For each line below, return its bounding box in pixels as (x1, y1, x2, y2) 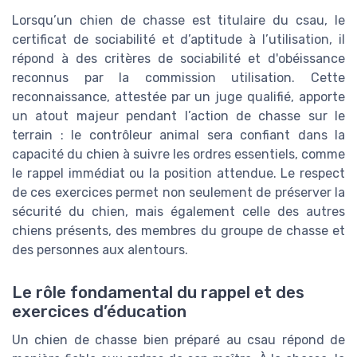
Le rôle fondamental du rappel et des (12, 282, 304, 302)
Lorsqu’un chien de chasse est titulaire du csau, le (12, 12, 345, 28)
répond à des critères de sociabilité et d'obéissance (12, 50, 345, 66)
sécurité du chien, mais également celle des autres (12, 203, 345, 219)
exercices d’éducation (12, 301, 186, 321)
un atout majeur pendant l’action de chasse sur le (12, 108, 345, 124)
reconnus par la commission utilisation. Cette (12, 69, 345, 85)
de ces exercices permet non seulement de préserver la (12, 184, 345, 200)
